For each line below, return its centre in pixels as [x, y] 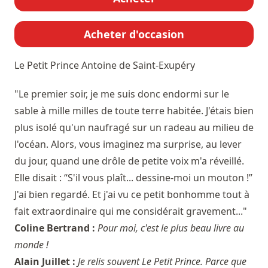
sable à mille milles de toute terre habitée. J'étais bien [134, 110]
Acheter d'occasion [134, 34]
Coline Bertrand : [56, 228]
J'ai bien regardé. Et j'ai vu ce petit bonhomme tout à [132, 194]
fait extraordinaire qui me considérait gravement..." [131, 211]
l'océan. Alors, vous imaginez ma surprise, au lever [128, 144]
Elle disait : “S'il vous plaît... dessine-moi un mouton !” [133, 177]
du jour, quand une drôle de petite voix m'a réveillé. [129, 161]
